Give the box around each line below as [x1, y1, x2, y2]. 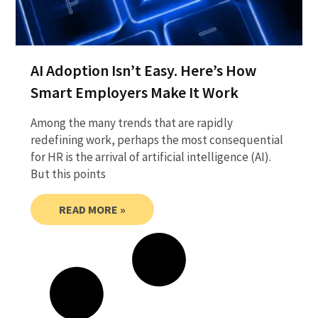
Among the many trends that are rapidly [30, 114, 233, 131]
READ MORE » [58, 202, 126, 216]
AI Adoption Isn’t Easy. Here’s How [30, 60, 256, 80]
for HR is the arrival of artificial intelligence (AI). [30, 148, 271, 165]
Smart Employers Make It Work [30, 82, 238, 102]
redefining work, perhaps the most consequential [30, 131, 283, 148]
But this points [30, 165, 106, 182]
